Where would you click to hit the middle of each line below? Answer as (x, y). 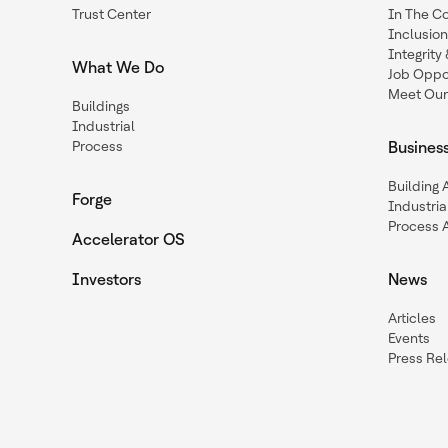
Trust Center (111, 14)
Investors (106, 279)
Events (409, 338)
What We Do (118, 67)
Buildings (101, 106)
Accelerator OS (128, 239)
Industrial (103, 126)
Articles (412, 318)
